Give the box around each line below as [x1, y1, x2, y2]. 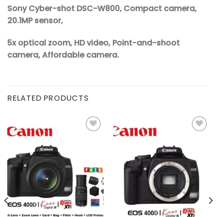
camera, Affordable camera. [7, 49, 119, 61]
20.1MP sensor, [7, 15, 63, 27]
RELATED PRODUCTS [7, 92, 89, 104]
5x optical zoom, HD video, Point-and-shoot [7, 37, 180, 49]
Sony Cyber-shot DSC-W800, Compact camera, [7, 3, 197, 15]
